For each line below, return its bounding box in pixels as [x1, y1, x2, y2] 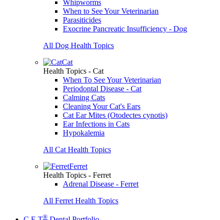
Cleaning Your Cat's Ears [63, 102, 140, 110]
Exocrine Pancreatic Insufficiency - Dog [63, 25, 187, 33]
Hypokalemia [63, 129, 105, 137]
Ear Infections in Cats [63, 120, 130, 128]
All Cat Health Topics [43, 145, 111, 154]
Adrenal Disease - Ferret [63, 180, 138, 188]
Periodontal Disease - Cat [63, 84, 141, 93]
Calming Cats [63, 93, 105, 102]
